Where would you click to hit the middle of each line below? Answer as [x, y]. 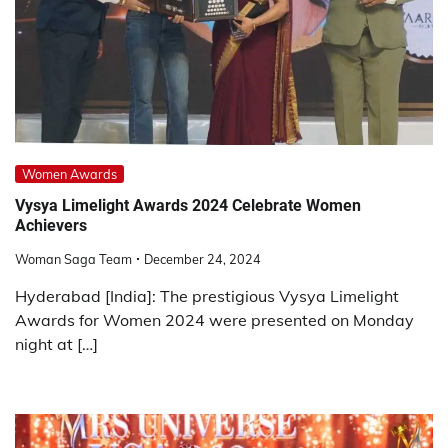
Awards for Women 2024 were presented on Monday [214, 319]
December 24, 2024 [202, 258]
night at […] [56, 343]
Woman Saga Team [73, 258]
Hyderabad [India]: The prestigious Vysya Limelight [207, 295]
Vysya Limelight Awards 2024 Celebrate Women [188, 206]
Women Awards [69, 173]
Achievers [51, 226]
